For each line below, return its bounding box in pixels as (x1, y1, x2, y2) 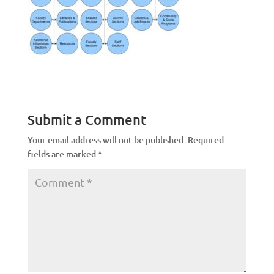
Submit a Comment (27, 111, 146, 128)
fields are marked (27, 148, 98, 160)
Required (187, 134, 224, 146)
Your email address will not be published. (27, 134, 186, 146)
